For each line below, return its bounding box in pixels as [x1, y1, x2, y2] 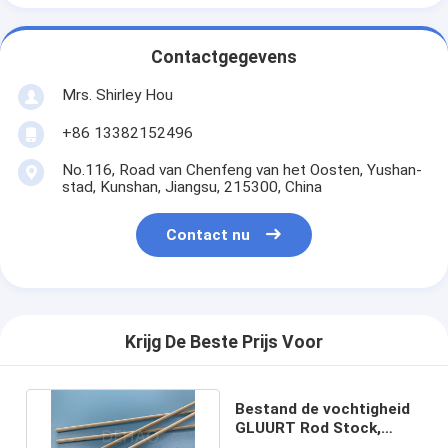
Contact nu [166, 226, 251, 245]
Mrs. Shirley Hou [61, 85, 173, 104]
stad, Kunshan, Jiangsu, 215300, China [61, 177, 322, 196]
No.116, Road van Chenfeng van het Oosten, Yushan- [61, 160, 422, 179]
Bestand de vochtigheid [235, 399, 411, 418]
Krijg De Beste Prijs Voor [125, 332, 323, 353]
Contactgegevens [151, 47, 297, 68]
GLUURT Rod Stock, [235, 418, 382, 437]
